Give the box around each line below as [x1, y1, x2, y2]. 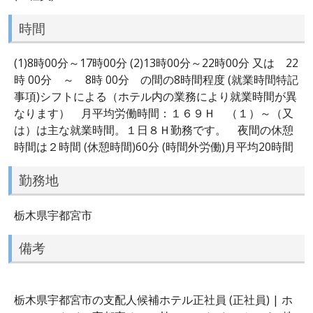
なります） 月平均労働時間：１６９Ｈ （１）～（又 [14, 105, 293, 122]
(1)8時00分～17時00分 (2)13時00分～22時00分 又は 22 [14, 55, 298, 71]
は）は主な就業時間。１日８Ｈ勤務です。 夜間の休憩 [14, 122, 293, 138]
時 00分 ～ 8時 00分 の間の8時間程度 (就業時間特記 [14, 72, 298, 88]
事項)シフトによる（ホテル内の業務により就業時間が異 [14, 89, 297, 105]
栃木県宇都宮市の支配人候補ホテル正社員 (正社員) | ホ [14, 291, 293, 307]
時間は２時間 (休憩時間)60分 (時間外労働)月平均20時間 [14, 139, 293, 155]
